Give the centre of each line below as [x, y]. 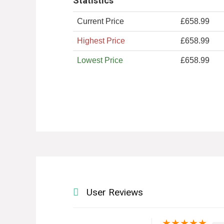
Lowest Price [100, 60]
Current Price [100, 21]
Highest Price [101, 41]
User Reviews [114, 192]
